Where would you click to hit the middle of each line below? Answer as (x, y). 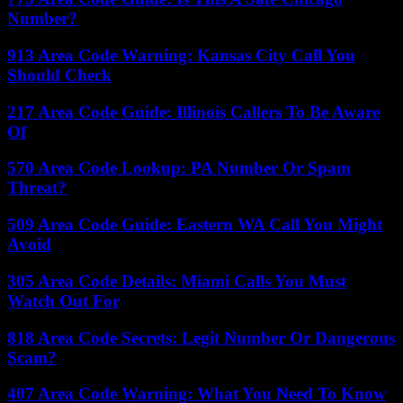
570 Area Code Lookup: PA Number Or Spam (179, 168)
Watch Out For (63, 300)
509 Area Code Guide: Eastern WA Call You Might (195, 225)
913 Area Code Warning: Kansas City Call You (181, 55)
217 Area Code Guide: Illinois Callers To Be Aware (193, 112)
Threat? (37, 188)
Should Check (59, 75)
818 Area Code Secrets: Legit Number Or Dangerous (201, 337)
